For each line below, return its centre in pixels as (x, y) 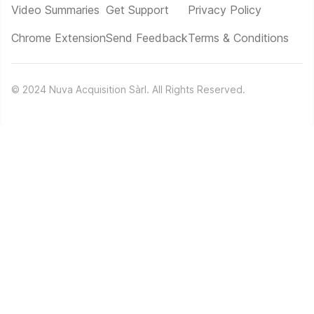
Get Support (137, 10)
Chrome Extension (59, 38)
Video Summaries (55, 10)
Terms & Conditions (238, 38)
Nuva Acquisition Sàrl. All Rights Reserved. (147, 89)
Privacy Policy (225, 10)
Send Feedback (147, 38)
